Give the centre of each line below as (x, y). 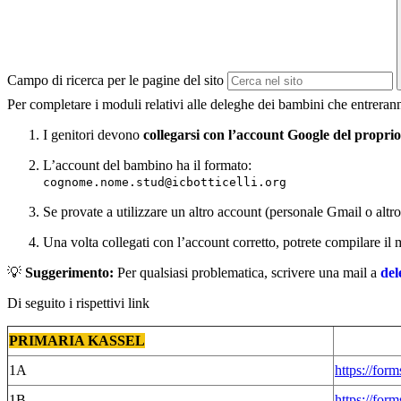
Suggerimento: (69, 273)
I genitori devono (93, 135)
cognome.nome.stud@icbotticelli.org (165, 183)
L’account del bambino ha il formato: (147, 166)
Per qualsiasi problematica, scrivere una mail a (247, 273)
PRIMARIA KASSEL (77, 341)
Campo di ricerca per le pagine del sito (115, 81)
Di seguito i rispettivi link (78, 303)
